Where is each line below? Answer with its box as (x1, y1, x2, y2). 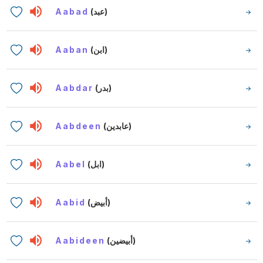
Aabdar (55, 83, 94, 93)
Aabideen (55, 235, 106, 245)
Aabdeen (55, 121, 102, 131)
